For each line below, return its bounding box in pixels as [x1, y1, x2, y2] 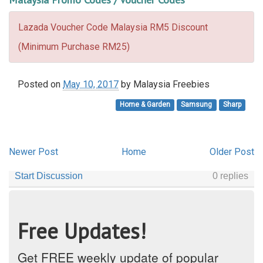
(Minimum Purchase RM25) [18, 41, 130, 52]
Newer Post [9, 146, 58, 157]
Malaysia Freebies [133, 79, 210, 90]
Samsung [181, 100, 213, 109]
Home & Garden [120, 100, 171, 109]
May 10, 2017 [63, 79, 119, 90]
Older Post [210, 146, 254, 157]
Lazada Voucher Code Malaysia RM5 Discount [18, 22, 208, 33]
